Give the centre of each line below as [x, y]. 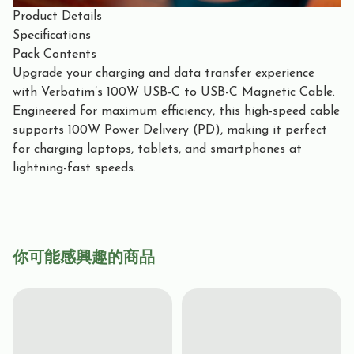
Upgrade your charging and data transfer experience [164, 73]
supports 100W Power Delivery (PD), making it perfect [170, 130]
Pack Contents [55, 54]
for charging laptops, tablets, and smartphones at [157, 149]
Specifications [52, 35]
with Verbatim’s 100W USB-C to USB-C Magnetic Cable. [174, 92]
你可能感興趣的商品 [84, 258]
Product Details [57, 16]
